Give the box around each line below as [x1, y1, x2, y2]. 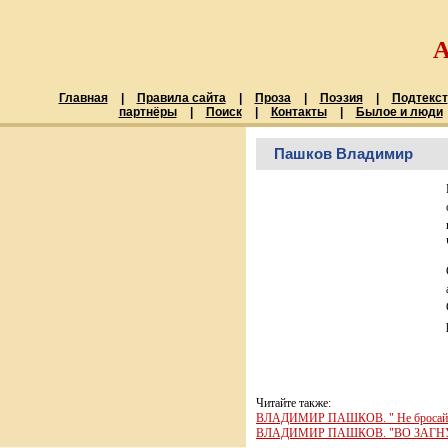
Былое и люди [355, 105, 443, 119]
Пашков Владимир [274, 145, 413, 162]
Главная [58, 91, 108, 105]
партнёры [118, 105, 177, 119]
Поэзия [319, 91, 363, 105]
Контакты [270, 105, 327, 119]
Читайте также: [256, 396, 331, 410]
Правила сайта [136, 91, 226, 105]
